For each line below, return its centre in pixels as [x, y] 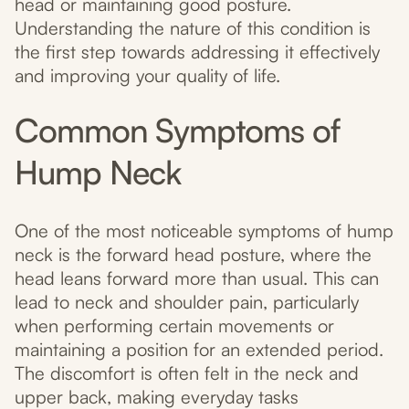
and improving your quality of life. [147, 76]
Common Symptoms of [177, 131]
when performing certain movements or [174, 326]
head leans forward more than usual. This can [197, 278]
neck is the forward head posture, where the [193, 255]
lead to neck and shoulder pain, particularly [187, 302]
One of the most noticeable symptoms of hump [204, 231]
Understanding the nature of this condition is [193, 28]
